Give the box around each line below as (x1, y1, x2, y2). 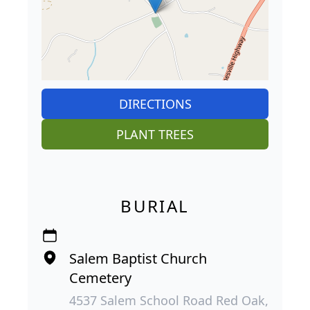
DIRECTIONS (118, 95, 192, 113)
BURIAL (120, 194, 190, 218)
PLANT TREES (116, 126, 194, 143)
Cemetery (69, 268, 131, 288)
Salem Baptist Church (69, 249, 207, 268)
